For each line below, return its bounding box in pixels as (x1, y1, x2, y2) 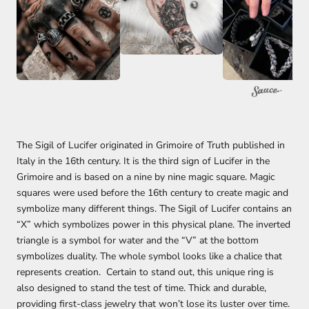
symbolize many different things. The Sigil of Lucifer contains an (17, 201, 292, 215)
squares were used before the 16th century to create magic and (17, 186, 288, 199)
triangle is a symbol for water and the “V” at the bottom (17, 233, 259, 247)
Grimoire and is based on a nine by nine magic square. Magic (17, 170, 275, 183)
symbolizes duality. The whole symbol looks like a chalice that (17, 249, 282, 263)
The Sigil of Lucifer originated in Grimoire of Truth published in (17, 138, 285, 152)
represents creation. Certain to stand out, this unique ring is (17, 265, 274, 279)
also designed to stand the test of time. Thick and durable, (17, 281, 266, 295)
